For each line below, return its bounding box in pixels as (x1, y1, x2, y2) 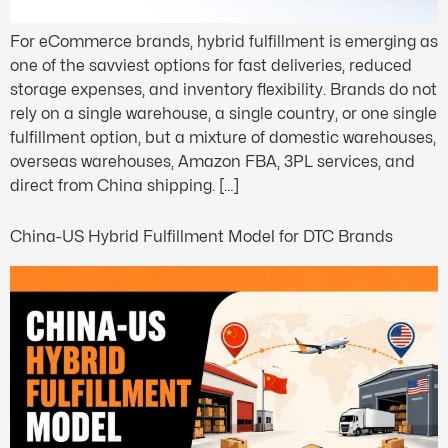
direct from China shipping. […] (10, 175, 239, 195)
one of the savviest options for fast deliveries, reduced (10, 55, 412, 75)
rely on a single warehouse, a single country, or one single (10, 103, 437, 123)
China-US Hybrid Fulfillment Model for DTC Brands (10, 227, 393, 247)
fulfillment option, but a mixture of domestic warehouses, (10, 127, 436, 147)
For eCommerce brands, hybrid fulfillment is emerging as (10, 31, 438, 51)
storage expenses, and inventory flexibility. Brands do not (10, 79, 437, 99)
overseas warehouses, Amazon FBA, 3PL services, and (10, 151, 415, 171)
